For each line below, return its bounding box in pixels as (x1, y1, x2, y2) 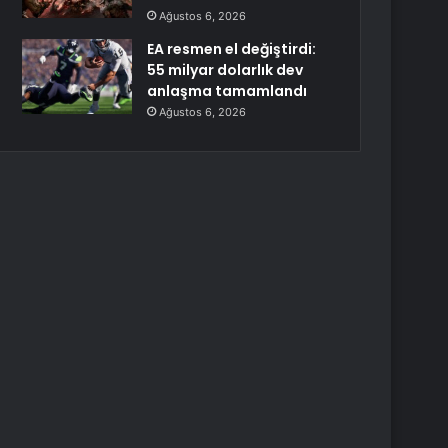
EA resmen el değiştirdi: (147, 39, 317, 59)
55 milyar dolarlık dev (147, 60, 304, 80)
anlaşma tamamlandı (147, 81, 308, 101)
